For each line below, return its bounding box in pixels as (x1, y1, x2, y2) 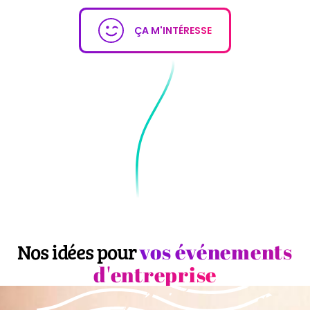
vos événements (139, 237, 293, 266)
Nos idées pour (17, 238, 140, 266)
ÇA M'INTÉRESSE (134, 23, 212, 37)
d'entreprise (93, 260, 217, 289)
